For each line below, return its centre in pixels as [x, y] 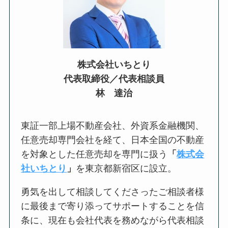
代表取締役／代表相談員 [114, 79]
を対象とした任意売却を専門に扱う [94, 154]
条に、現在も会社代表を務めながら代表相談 [113, 220]
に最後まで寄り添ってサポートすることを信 [113, 206]
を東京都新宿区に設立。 [126, 169]
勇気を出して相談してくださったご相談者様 [113, 192]
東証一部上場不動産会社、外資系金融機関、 [113, 126]
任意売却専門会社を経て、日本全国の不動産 [113, 140]
